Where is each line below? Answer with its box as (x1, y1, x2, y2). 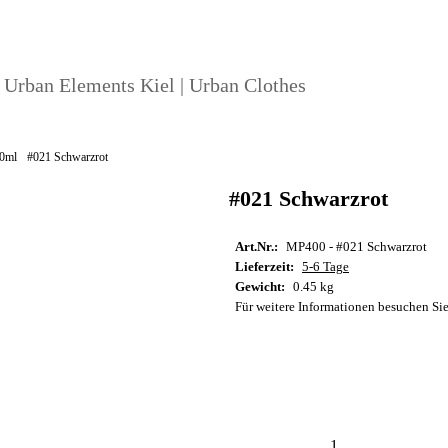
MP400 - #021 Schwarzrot (286, 240, 427, 254)
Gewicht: (235, 280, 285, 294)
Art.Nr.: (235, 240, 278, 254)
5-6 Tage (302, 260, 349, 274)
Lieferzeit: (235, 260, 294, 274)
